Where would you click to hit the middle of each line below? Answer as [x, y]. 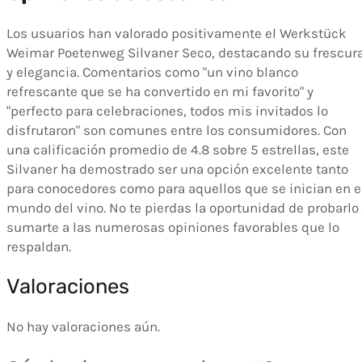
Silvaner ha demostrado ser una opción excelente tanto [177, 169]
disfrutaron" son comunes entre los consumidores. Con [177, 130]
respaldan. [39, 247]
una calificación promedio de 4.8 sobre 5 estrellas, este [178, 150]
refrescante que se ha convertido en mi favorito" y [160, 92]
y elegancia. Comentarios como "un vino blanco [152, 72]
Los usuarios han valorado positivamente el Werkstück [177, 34]
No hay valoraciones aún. [83, 327]
